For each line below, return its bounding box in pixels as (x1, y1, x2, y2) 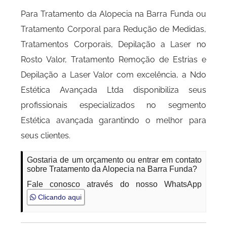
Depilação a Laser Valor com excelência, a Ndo (21, 70, 206, 80)
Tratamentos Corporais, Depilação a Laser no (21, 40, 206, 49)
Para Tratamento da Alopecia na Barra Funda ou (21, 9, 206, 19)
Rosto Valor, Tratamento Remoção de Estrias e (21, 55, 206, 64)
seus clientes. (21, 131, 71, 140)
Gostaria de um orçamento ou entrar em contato (27, 156, 202, 164)
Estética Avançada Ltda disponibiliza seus (21, 85, 206, 95)
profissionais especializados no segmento (21, 100, 206, 110)
